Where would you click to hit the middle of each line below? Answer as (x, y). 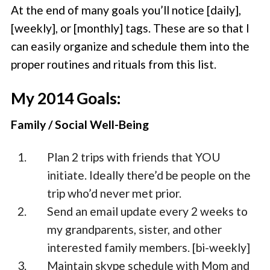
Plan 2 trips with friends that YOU (134, 157)
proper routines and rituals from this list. (114, 64)
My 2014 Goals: (66, 98)
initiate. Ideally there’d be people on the (149, 175)
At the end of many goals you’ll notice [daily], (126, 10)
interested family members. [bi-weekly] (149, 248)
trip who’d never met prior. (115, 193)
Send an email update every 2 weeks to (148, 212)
